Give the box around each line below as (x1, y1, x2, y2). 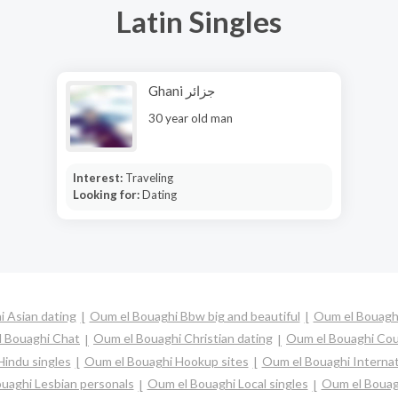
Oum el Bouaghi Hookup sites (84, 353, 249, 369)
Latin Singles (116, 3, 282, 39)
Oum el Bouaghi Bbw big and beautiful (89, 308, 300, 323)
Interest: (72, 171, 125, 185)
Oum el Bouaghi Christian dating (93, 330, 273, 346)
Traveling (124, 171, 173, 185)
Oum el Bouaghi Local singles (147, 376, 308, 392)
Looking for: (72, 187, 142, 202)
